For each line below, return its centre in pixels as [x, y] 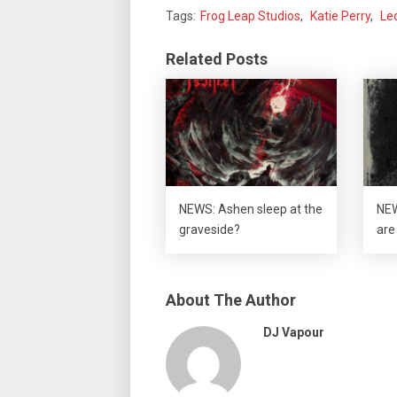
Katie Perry [340, 16]
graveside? [210, 229]
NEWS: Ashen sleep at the [251, 209]
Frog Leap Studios [250, 16]
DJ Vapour [294, 332]
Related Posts [217, 59]
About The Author [231, 300]
